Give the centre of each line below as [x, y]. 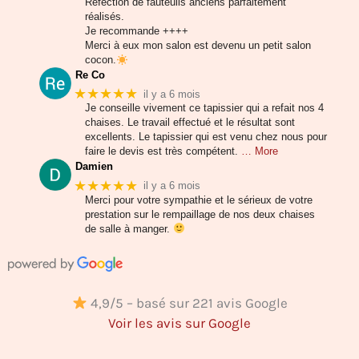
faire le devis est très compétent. [161, 151]
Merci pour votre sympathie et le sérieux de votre [199, 200]
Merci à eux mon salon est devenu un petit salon [198, 46]
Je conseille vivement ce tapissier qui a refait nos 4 [204, 108]
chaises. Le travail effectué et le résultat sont [190, 123]
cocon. [101, 60]
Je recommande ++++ [137, 31]
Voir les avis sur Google [179, 323]
